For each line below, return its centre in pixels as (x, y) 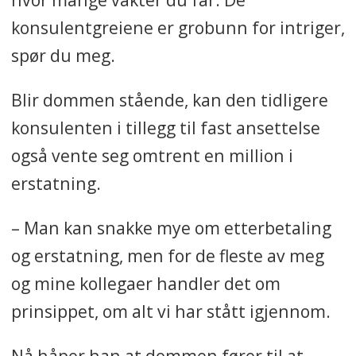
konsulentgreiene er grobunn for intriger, (178, 27)
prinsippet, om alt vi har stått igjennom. (170, 311)
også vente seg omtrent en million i (152, 155)
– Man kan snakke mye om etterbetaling (171, 227)
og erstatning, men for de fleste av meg (167, 255)
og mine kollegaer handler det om (145, 283)
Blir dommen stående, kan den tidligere (169, 99)
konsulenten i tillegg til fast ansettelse (165, 127)
